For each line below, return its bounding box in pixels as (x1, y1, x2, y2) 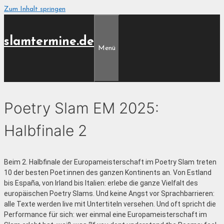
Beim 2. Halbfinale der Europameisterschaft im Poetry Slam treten (4, 158, 216, 166)
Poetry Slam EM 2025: (4, 99, 159, 117)
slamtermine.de (4, 35, 94, 48)
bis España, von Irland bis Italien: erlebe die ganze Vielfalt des (4, 179, 198, 187)
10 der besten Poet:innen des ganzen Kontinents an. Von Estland (4, 168, 211, 176)
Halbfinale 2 (4, 121, 87, 139)
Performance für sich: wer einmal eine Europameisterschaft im (4, 210, 207, 218)
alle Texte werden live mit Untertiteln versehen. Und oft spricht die (4, 200, 216, 208)
